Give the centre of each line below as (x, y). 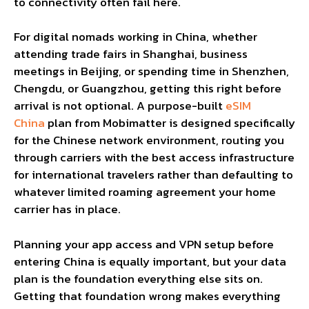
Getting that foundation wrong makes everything (147, 296)
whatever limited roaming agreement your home (145, 192)
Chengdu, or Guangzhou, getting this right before (148, 89)
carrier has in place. (67, 209)
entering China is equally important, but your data (150, 261)
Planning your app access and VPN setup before (144, 244)
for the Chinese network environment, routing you (149, 140)
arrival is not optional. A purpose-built (118, 106)
